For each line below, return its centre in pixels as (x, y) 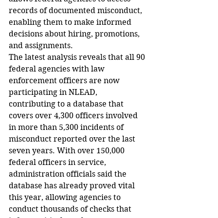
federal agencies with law (58, 69)
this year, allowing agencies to (66, 197)
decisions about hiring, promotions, (75, 34)
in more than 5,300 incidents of (67, 127)
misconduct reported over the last (73, 139)
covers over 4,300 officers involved (74, 115)
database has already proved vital (73, 185)
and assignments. (41, 45)
